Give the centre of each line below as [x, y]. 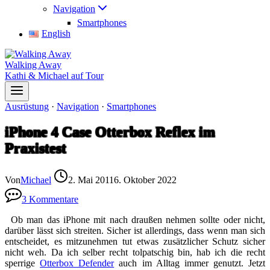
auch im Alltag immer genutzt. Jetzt [190, 263]
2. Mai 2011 [91, 180]
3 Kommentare [50, 199]
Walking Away [33, 65]
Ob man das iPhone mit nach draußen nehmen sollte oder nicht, [138, 219]
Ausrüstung [27, 106]
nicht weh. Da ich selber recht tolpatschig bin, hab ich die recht [135, 252]
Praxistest [36, 148]
